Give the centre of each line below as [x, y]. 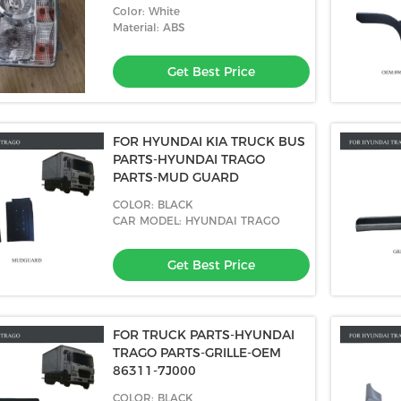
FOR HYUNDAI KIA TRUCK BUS [209, 141]
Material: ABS [149, 27]
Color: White [146, 11]
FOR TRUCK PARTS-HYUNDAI [204, 335]
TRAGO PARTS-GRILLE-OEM [197, 353]
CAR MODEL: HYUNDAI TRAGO [196, 221]
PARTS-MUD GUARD [176, 177]
